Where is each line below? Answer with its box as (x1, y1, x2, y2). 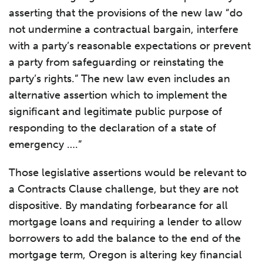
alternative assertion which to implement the (9, 89, 227, 102)
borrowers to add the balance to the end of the (9, 232, 241, 245)
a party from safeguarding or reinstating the (9, 56, 224, 69)
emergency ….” (9, 138, 82, 151)
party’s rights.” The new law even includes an (9, 72, 230, 85)
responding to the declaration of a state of (9, 122, 216, 134)
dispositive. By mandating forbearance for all (9, 199, 228, 212)
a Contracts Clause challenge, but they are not (9, 183, 238, 195)
